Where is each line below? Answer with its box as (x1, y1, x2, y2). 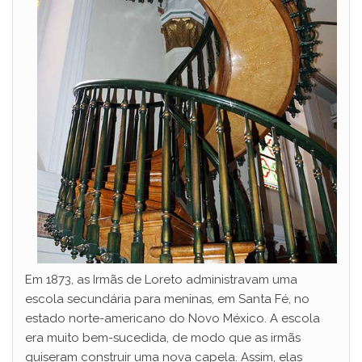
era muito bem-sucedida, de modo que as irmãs (25, 330, 301, 345)
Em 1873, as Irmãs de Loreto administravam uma (25, 271, 297, 287)
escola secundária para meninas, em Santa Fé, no (25, 291, 309, 306)
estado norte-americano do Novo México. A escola (25, 310, 320, 326)
